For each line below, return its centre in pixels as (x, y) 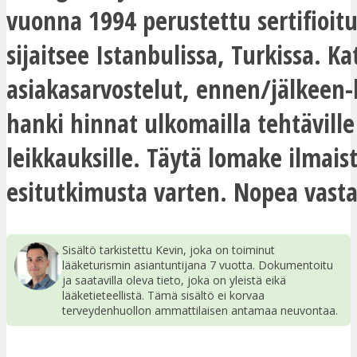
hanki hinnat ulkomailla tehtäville (180, 123)
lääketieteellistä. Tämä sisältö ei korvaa (163, 295)
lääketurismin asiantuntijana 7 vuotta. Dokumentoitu (198, 265)
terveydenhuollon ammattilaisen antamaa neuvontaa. (200, 310)
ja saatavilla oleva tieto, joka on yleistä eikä (174, 280)
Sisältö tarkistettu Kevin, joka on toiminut (169, 249)
